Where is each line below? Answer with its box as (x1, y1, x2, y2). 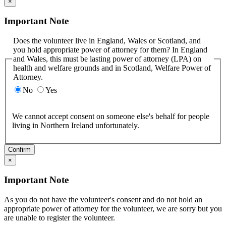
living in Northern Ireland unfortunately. (95, 121, 139, 130)
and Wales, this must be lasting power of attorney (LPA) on (13, 54, 201, 63)
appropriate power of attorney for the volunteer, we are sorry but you (4, 204, 222, 213)
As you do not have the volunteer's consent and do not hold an (4, 195, 202, 204)
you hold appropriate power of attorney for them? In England (13, 45, 207, 54)
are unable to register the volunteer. (4, 213, 115, 222)
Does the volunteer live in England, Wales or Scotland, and (13, 36, 201, 45)
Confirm (8, 145, 31, 153)
